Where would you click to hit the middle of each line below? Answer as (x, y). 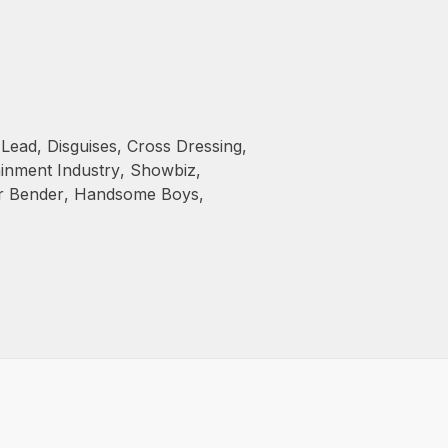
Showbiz (163, 170)
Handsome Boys (136, 194)
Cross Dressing (184, 146)
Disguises (82, 146)
